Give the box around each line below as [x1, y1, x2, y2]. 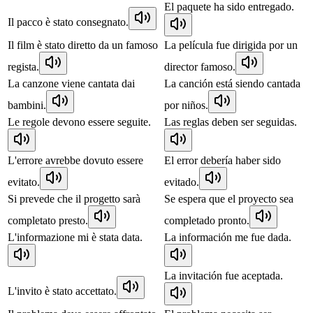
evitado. [164, 175, 199, 188]
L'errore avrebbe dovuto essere [8, 154, 143, 166]
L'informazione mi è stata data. [8, 231, 143, 243]
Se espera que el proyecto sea [164, 192, 293, 205]
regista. [8, 60, 39, 73]
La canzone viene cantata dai [8, 77, 135, 89]
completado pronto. [164, 214, 249, 226]
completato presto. [8, 214, 88, 226]
